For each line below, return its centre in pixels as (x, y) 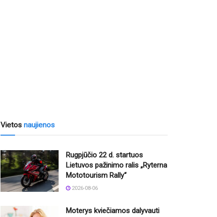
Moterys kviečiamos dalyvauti (113, 211)
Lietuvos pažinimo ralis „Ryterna (116, 165)
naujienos (39, 125)
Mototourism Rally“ (96, 176)
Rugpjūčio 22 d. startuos (104, 155)
